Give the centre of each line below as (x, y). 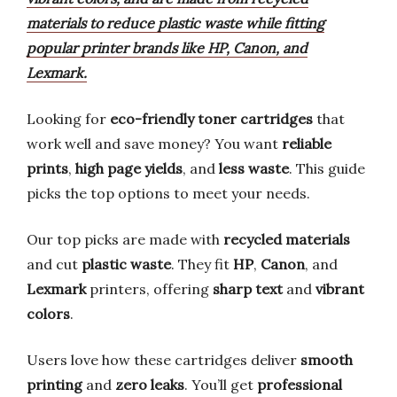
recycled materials (287, 239)
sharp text (248, 289)
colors (48, 314)
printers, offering (149, 289)
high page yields (129, 168)
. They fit (202, 264)
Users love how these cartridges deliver (163, 360)
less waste (254, 168)
